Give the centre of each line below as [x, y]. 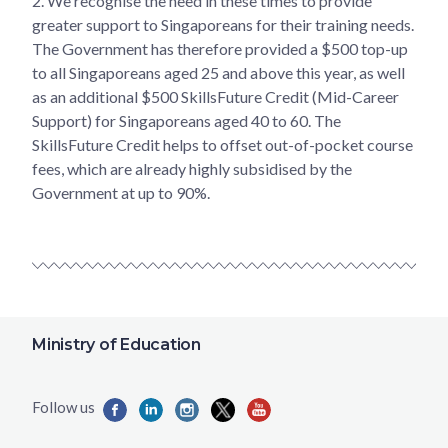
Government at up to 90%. [121, 192]
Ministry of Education [116, 344]
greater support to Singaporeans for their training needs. [223, 24]
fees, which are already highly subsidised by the [192, 168]
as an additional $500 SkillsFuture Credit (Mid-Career [215, 96]
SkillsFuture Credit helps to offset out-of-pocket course [222, 144]
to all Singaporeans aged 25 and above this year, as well [218, 72]
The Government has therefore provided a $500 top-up [220, 48]
